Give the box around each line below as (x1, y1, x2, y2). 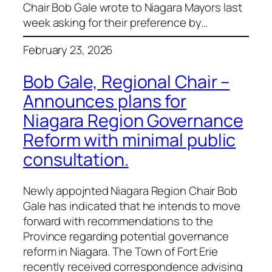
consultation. (23, 147, 129, 171)
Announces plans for (23, 89, 187, 113)
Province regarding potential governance (23, 228, 229, 245)
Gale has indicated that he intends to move (23, 198, 240, 214)
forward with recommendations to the (23, 213, 213, 229)
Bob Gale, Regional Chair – (23, 69, 230, 93)
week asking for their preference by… (23, 14, 208, 30)
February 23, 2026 (23, 42, 113, 58)
